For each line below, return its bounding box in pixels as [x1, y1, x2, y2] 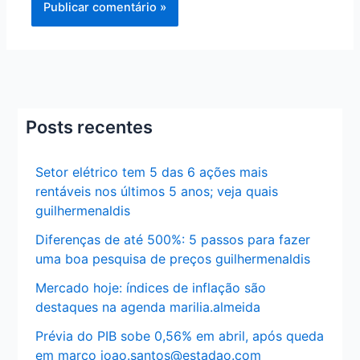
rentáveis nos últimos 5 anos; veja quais [35, 183, 279, 200]
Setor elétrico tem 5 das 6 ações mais [35, 164, 268, 181]
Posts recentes [26, 116, 153, 137]
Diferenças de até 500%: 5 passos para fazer [35, 231, 311, 248]
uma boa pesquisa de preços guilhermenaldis [35, 251, 311, 268]
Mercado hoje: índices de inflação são [35, 280, 267, 297]
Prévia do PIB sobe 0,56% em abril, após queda [35, 328, 325, 345]
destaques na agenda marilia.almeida [35, 299, 261, 316]
